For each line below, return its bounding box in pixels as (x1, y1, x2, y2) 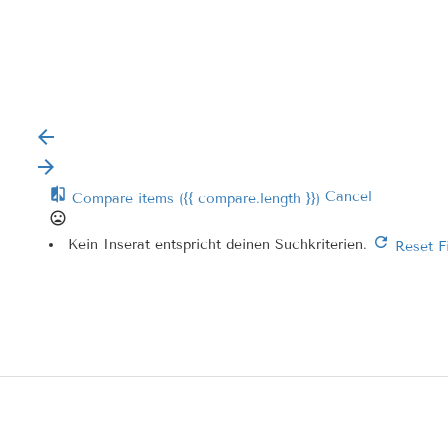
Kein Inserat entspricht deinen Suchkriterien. (68, 235, 372, 253)
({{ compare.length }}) (179, 190, 320, 207)
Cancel (325, 188, 372, 205)
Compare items (67, 190, 179, 207)
